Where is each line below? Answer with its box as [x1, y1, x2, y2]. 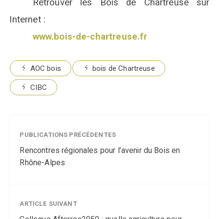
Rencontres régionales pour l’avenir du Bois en [20, 144, 180, 156]
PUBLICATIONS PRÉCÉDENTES [20, 130, 116, 139]
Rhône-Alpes [20, 156, 66, 169]
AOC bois [30, 63, 61, 74]
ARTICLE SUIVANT [20, 198, 77, 208]
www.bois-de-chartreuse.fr [32, 29, 148, 44]
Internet [9, 12, 41, 26]
